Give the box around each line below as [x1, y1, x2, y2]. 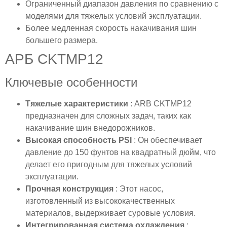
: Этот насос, [116, 184, 163, 193]
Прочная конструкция [25, 184, 116, 193]
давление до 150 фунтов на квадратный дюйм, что [25, 147, 216, 157]
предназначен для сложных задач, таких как [25, 111, 191, 120]
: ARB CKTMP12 [130, 99, 192, 108]
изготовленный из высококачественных [25, 196, 175, 205]
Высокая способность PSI [25, 135, 134, 144]
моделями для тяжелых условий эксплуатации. [25, 11, 202, 20]
